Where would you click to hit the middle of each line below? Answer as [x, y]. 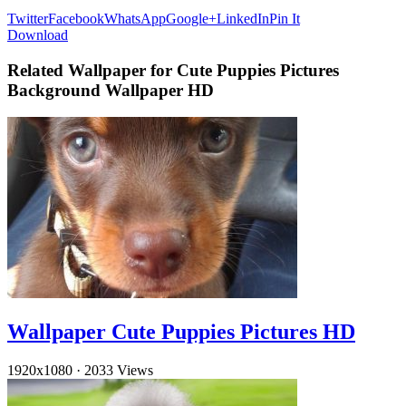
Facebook [76, 18]
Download [38, 34]
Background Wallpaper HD [111, 90]
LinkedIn [243, 18]
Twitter [28, 18]
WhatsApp [135, 18]
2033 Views [119, 371]
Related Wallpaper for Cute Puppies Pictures [173, 70]
